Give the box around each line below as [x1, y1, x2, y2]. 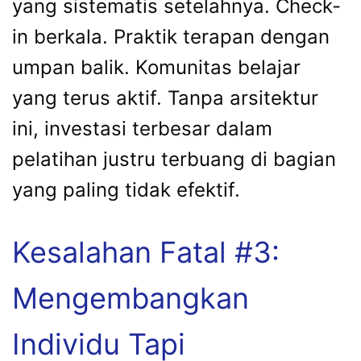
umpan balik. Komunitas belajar [12, 55, 301, 79]
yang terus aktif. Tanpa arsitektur [12, 85, 318, 110]
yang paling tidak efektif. [12, 177, 240, 201]
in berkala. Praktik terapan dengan [12, 24, 330, 48]
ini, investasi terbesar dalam [12, 116, 272, 140]
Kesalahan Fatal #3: [12, 234, 280, 270]
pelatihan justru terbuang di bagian [12, 147, 336, 171]
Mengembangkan [12, 280, 249, 316]
